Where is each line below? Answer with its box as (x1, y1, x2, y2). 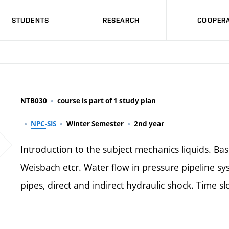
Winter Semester (66, 119, 124, 128)
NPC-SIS (31, 119, 56, 128)
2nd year (134, 119, 164, 128)
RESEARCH (103, 16, 140, 25)
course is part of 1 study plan (57, 96, 156, 105)
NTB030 (20, 96, 47, 105)
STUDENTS (12, 16, 49, 25)
